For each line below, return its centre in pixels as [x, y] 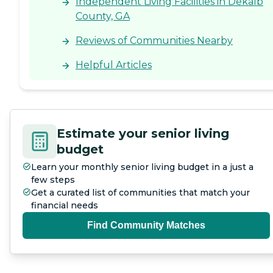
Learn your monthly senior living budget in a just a [142, 167]
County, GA [103, 16]
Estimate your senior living [143, 134]
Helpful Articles [114, 65]
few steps [53, 180]
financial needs [65, 206]
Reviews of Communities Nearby [154, 41]
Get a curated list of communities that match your [140, 193]
